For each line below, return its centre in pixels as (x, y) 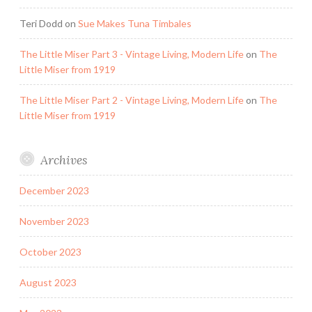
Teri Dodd (41, 23)
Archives (63, 159)
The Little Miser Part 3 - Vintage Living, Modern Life (132, 54)
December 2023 (54, 190)
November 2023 (54, 221)
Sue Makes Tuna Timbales (135, 23)
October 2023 (50, 251)
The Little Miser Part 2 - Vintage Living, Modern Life (132, 100)
